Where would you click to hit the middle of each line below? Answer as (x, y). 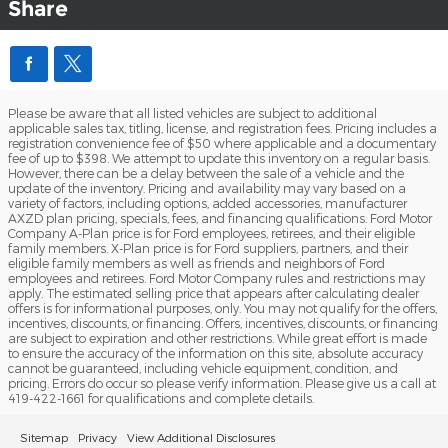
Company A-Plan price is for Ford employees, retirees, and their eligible (211, 233)
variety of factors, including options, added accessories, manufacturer (207, 203)
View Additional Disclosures (201, 437)
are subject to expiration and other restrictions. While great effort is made (217, 338)
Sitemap (44, 437)
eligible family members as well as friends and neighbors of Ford (196, 263)
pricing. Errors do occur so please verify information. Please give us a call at (222, 383)
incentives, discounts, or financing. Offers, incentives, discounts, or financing (223, 323)
